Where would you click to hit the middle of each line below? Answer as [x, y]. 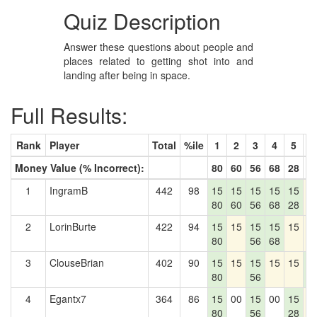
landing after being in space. [127, 75]
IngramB [69, 190]
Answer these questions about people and [158, 47]
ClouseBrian [77, 263]
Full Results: [69, 115]
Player [64, 145]
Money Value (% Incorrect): [80, 168]
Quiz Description [142, 21]
